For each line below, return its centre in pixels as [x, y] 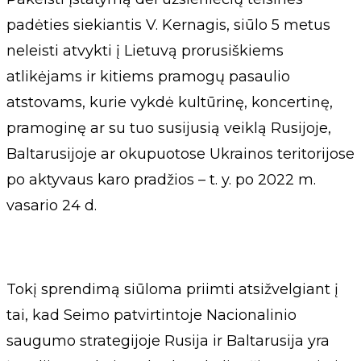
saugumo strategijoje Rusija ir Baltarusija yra [168, 341]
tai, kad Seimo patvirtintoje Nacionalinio [151, 315]
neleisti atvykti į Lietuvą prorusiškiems [145, 51]
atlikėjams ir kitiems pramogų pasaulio [148, 77]
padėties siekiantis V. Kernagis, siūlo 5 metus [168, 25]
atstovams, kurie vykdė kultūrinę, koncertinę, [170, 102]
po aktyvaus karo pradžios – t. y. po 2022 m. [161, 180]
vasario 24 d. [52, 205]
